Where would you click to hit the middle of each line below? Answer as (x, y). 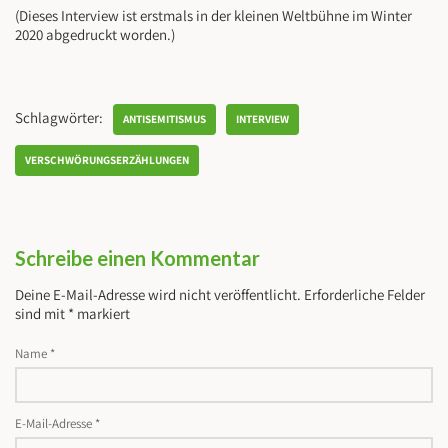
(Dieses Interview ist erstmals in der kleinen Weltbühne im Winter (213, 16)
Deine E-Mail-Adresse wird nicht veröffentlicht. (158, 295)
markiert (102, 314)
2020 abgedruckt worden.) (95, 35)
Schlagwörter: (59, 118)
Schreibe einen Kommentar (137, 258)
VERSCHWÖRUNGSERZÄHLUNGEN (107, 160)
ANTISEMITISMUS (164, 119)
